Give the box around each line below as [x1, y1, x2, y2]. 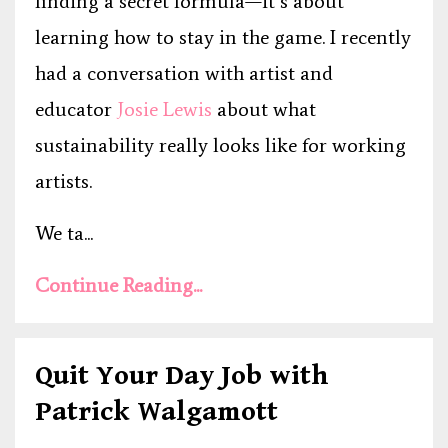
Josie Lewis [117, 96, 212, 121]
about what [212, 96, 316, 121]
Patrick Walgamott [35, 395, 278, 428]
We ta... [35, 220, 93, 245]
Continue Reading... [35, 272, 202, 297]
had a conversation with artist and [35, 60, 333, 85]
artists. [35, 168, 92, 193]
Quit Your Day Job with [35, 359, 329, 392]
